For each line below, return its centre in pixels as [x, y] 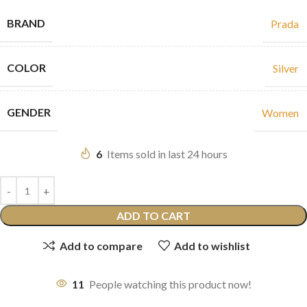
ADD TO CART [153, 216]
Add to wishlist [212, 245]
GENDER [29, 112]
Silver [286, 68]
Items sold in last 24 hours [167, 154]
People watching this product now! [170, 284]
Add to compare [101, 245]
